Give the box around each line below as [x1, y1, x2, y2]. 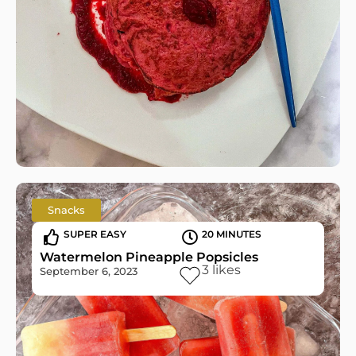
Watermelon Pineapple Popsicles [40, 250, 258, 265]
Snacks [48, 204, 85, 216]
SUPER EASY [64, 228, 126, 240]
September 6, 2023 [40, 265, 137, 277]
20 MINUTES [202, 228, 261, 240]
